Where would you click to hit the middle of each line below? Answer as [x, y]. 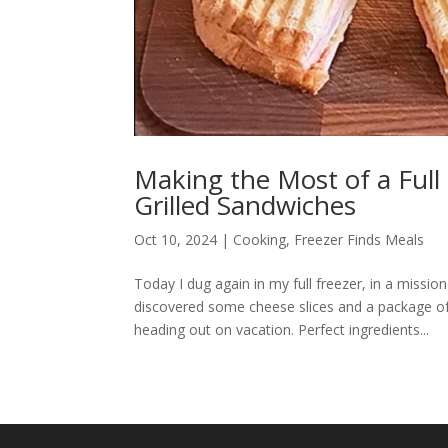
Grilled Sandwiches [245, 204]
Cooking [260, 239]
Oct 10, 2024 [176, 239]
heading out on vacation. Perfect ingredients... [282, 329]
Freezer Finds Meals [359, 239]
